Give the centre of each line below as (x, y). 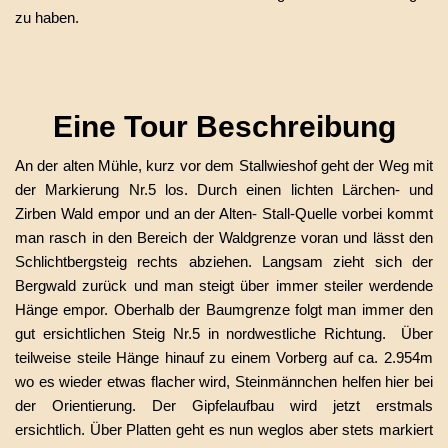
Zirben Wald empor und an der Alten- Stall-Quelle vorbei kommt (224, 214)
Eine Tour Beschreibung (224, 127)
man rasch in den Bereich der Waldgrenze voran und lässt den (224, 238)
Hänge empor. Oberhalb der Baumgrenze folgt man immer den (224, 310)
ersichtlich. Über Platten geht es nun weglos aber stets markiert (224, 430)
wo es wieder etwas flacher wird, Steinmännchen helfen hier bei (224, 382)
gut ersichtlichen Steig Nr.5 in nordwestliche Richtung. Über (224, 334)
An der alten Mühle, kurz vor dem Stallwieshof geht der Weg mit (224, 166)
